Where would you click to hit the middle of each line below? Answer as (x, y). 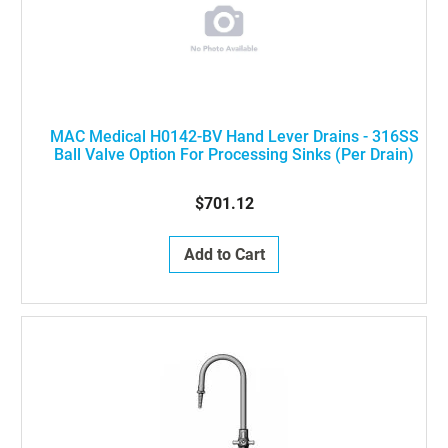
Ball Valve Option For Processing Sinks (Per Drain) (234, 154)
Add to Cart (224, 254)
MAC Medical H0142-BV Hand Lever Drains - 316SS (234, 136)
